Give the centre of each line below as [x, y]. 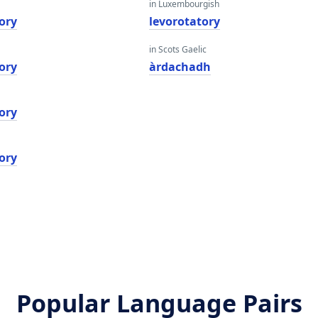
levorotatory [184, 21]
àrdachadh [180, 67]
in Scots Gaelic [177, 49]
